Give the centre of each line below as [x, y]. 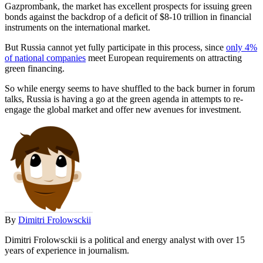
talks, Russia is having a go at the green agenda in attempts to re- [124, 99]
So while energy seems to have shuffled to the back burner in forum [130, 88]
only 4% [242, 47]
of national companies [45, 58]
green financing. [35, 68]
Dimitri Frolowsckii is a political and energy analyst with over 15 [125, 240]
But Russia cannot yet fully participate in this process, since [115, 47]
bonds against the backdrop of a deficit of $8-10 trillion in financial [128, 16]
